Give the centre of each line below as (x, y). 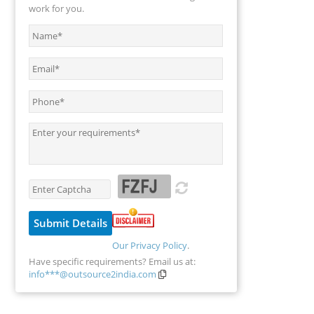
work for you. (56, 8)
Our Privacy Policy (149, 245)
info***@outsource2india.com (93, 274)
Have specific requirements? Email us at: (112, 261)
